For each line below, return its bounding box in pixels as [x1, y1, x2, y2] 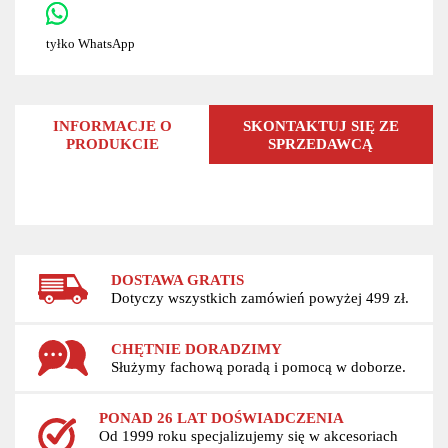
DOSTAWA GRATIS [110, 270, 244, 288]
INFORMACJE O [52, 116, 172, 134]
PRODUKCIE [65, 134, 159, 152]
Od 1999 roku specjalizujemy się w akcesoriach [98, 427, 398, 445]
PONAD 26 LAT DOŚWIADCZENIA [98, 409, 344, 427]
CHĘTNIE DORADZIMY [110, 340, 282, 357]
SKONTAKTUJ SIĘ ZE [242, 116, 399, 134]
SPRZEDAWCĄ [268, 134, 374, 152]
